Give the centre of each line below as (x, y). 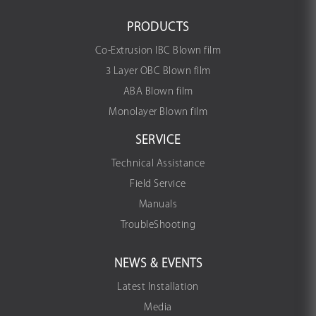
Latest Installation (158, 287)
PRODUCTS (158, 28)
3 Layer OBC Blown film (158, 72)
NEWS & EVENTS (158, 264)
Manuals (158, 205)
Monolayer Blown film (158, 113)
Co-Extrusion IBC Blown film (158, 51)
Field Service (158, 184)
